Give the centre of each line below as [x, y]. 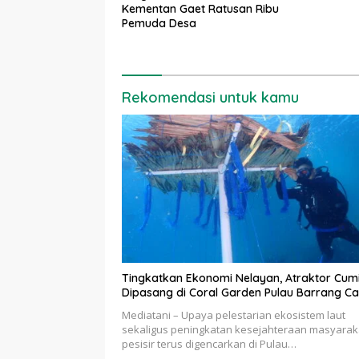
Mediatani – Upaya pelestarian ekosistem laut [234, 315]
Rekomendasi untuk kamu [210, 97]
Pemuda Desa [159, 23]
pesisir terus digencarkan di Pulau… [209, 344]
